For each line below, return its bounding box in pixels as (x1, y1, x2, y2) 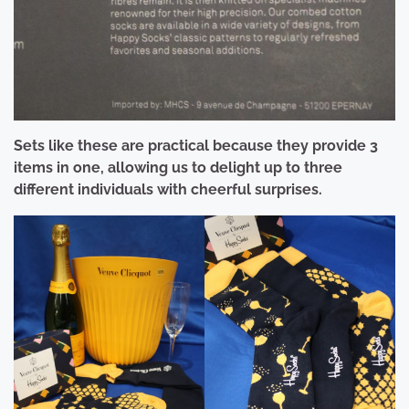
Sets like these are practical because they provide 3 (14, 136, 378, 154)
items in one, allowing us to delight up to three (14, 158, 342, 176)
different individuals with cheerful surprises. (14, 180, 322, 198)
